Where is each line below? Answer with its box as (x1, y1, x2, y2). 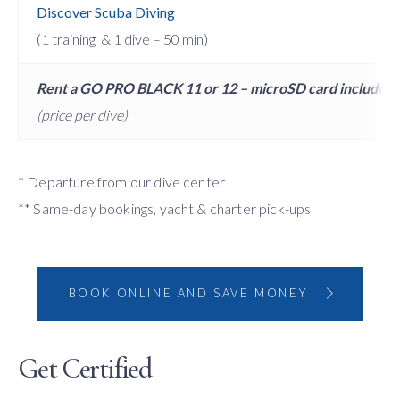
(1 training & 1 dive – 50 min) (37, 29, 208, 47)
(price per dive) (37, 105, 128, 123)
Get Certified (18, 350, 153, 386)
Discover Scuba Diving (37, 3, 178, 21)
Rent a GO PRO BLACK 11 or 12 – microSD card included (37, 79, 394, 96)
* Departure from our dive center (18, 172, 226, 190)
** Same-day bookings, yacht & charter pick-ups (18, 199, 312, 217)
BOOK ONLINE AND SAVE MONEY (68, 286, 308, 301)
